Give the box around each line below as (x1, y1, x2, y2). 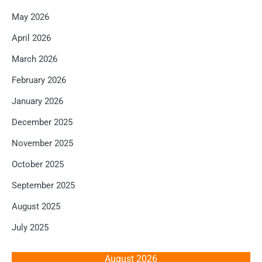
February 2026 (12, 75, 66, 86)
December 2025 (12, 117, 73, 128)
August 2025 (12, 201, 60, 212)
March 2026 (12, 54, 57, 65)
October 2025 (12, 159, 64, 170)
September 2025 (12, 180, 75, 191)
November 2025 (12, 138, 73, 149)
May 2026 (12, 12, 49, 23)
